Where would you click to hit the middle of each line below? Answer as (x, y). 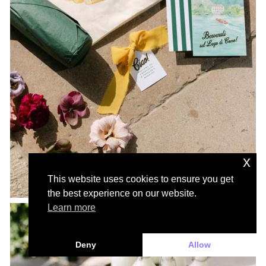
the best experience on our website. (122, 194)
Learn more (72, 208)
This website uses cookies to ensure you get (140, 179)
